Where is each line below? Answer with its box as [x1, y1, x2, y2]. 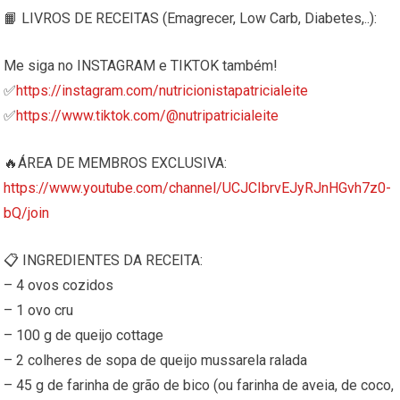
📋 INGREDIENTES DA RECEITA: [4, 252, 204, 270]
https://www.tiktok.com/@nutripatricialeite [16, 107, 279, 125]
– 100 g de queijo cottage [4, 327, 164, 345]
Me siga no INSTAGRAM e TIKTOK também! [4, 57, 279, 75]
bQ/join [4, 204, 50, 222]
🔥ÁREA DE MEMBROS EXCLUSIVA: [4, 154, 228, 172]
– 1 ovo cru [4, 302, 74, 320]
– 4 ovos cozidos [4, 277, 114, 295]
